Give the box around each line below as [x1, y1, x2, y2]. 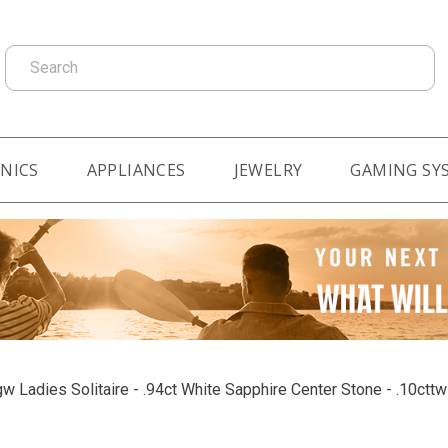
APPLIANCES [86, 158, 186, 181]
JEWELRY [233, 158, 303, 181]
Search [4, 45, 52, 65]
